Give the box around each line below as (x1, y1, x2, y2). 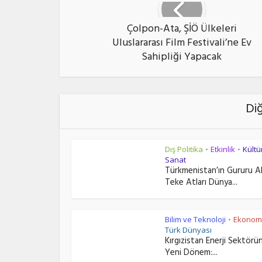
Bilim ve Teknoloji (165, 214, 226, 225)
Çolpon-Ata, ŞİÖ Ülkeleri (126, 20, 237, 40)
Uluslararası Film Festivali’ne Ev (112, 34, 251, 54)
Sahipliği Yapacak (142, 48, 222, 68)
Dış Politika (165, 144, 203, 154)
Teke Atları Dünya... (165, 175, 237, 192)
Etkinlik (211, 144, 235, 154)
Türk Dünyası (165, 225, 212, 235)
